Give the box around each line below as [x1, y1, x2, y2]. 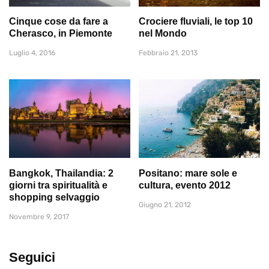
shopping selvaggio [9, 192, 100, 202]
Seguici [9, 249, 55, 265]
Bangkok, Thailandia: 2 [9, 168, 113, 178]
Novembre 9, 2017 [9, 212, 69, 221]
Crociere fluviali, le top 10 [139, 16, 253, 27]
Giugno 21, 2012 [139, 200, 191, 209]
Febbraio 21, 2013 [139, 49, 198, 58]
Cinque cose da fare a [9, 16, 108, 27]
